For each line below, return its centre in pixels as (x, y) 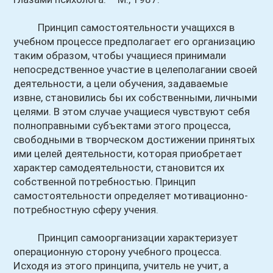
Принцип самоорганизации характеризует (126, 238)
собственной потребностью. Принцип (105, 182)
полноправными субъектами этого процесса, (122, 126)
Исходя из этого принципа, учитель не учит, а (121, 266)
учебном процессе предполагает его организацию (135, 41)
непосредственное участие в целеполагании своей (136, 69)
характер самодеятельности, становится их (119, 168)
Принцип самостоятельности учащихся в (124, 27)
